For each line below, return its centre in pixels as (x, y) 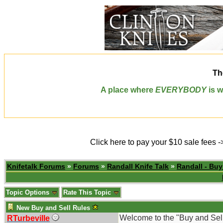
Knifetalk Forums (36, 166)
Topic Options (29, 192)
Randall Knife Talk (138, 166)
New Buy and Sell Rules (53, 208)
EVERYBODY (181, 90)
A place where (128, 90)
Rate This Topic (88, 192)
